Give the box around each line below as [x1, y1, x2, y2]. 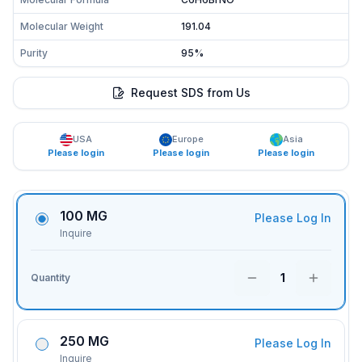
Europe [171, 133, 204, 145]
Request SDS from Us [131, 86, 250, 99]
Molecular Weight [20, 20, 103, 32]
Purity [20, 47, 48, 59]
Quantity [31, 271, 70, 284]
